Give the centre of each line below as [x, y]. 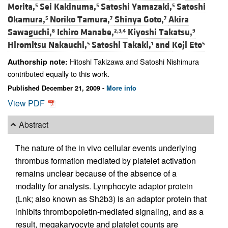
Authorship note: [38, 62]
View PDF [27, 103]
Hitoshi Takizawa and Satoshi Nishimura [133, 62]
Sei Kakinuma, [68, 7]
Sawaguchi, [30, 33]
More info [121, 88]
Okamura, [26, 20]
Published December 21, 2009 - [57, 88]
